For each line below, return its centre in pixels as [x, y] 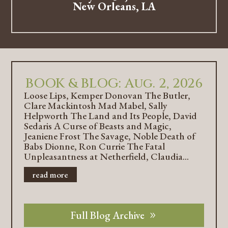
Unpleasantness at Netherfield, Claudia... [106, 156]
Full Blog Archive [107, 216]
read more [50, 175]
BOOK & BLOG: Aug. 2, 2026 [114, 84]
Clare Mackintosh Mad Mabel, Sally [95, 106]
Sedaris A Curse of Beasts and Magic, [97, 126]
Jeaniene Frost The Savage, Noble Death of [109, 136]
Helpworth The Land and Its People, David [110, 116]
